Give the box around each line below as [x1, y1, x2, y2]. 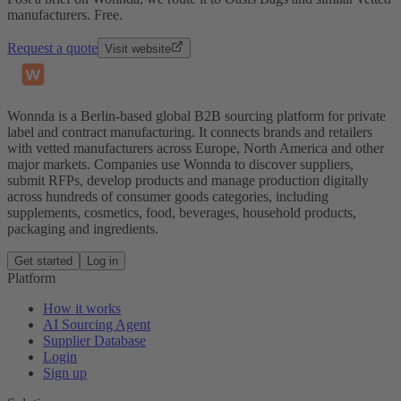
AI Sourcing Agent [43, 316, 150, 332]
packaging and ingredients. [7, 220, 158, 236]
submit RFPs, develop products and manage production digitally [7, 172, 369, 188]
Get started [14, 253, 73, 268]
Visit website [105, 41, 171, 55]
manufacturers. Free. [7, 6, 123, 22]
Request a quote [7, 39, 98, 55]
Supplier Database [43, 332, 146, 348]
